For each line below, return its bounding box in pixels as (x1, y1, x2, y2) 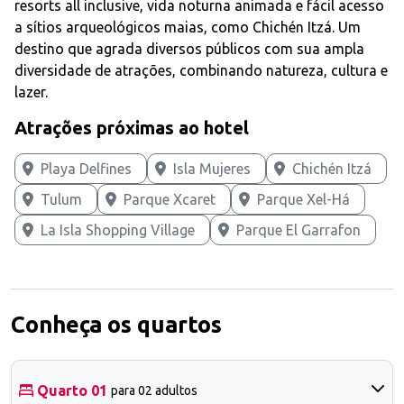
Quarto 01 (37, 381, 107, 399)
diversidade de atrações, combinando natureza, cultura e (14, 61, 388, 78)
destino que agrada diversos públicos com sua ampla (14, 40, 364, 57)
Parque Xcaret (124, 190, 216, 207)
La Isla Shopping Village (41, 221, 195, 238)
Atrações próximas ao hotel (14, 116, 249, 138)
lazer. (14, 83, 48, 100)
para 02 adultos (111, 383, 197, 399)
